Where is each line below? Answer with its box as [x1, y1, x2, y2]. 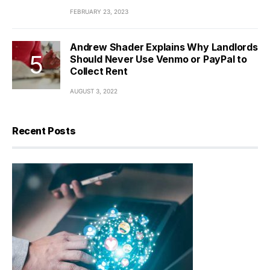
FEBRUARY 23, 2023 [70, 7, 128, 15]
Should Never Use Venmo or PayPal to [70, 52, 247, 65]
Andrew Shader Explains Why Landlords [70, 40, 258, 53]
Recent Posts [12, 124, 76, 137]
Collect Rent [70, 64, 128, 77]
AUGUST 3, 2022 [70, 87, 118, 95]
